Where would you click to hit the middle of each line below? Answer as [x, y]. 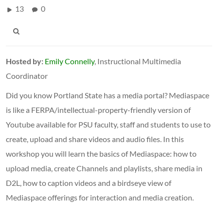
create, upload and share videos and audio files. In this [95, 139]
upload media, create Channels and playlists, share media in [104, 168]
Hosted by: [25, 61]
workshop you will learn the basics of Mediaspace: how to [101, 153]
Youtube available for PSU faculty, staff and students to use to [108, 124]
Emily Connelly [70, 61]
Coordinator [27, 75]
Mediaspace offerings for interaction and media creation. [100, 197]
